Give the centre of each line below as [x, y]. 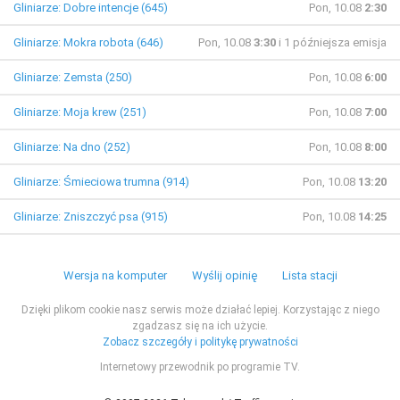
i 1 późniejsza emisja [331, 43]
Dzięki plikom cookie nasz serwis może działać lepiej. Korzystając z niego [200, 310]
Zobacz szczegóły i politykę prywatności [200, 342]
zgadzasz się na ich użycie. [200, 326]
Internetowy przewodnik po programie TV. [200, 367]
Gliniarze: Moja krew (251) [80, 112]
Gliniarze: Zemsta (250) [73, 78]
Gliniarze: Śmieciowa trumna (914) [101, 182]
